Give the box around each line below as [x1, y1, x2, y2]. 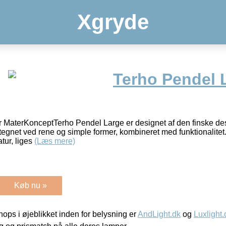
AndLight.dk [138, 209, 181, 218]
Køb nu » [14, 181, 47, 190]
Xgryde [77, 10, 149, 34]
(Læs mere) [34, 136, 75, 145]
